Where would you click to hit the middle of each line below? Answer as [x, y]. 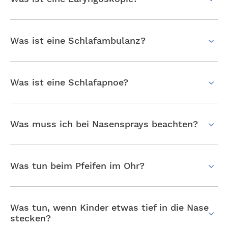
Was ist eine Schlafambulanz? [78, 40]
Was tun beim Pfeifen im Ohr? [77, 165]
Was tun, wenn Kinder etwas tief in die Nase [109, 207]
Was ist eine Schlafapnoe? [69, 82]
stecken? [31, 218]
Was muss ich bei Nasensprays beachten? [104, 124]
